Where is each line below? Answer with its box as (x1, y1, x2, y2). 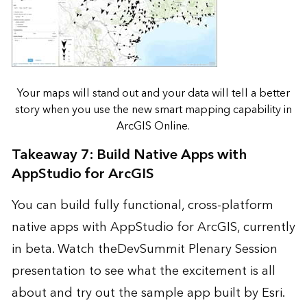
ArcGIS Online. (116, 116, 191, 136)
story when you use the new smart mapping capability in (14, 100, 292, 120)
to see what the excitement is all (85, 260, 275, 282)
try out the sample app (75, 282, 210, 304)
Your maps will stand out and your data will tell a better (16, 84, 290, 103)
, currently (236, 217, 295, 238)
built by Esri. (210, 282, 284, 304)
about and (11, 282, 76, 304)
